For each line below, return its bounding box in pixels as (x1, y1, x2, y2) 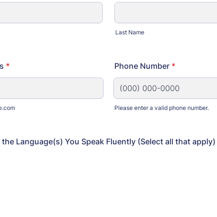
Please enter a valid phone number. (114, 104, 209, 111)
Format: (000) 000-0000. (113, 111, 205, 121)
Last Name (115, 29, 144, 36)
